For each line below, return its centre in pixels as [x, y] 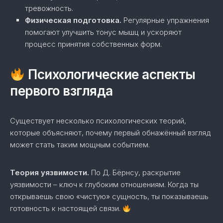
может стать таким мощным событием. [80, 145]
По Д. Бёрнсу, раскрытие [135, 172]
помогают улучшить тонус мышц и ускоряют [103, 32]
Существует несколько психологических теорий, [98, 121]
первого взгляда [61, 91]
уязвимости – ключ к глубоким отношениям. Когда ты [104, 184]
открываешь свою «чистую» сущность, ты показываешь [109, 196]
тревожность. [49, 8]
